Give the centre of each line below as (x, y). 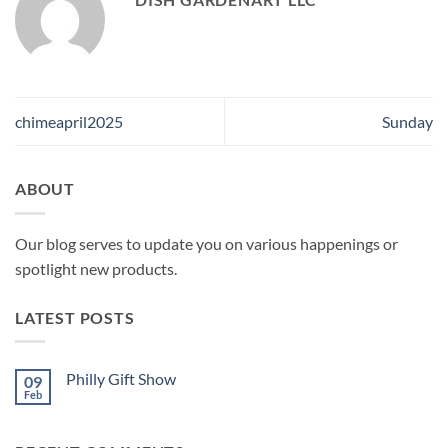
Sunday (407, 122)
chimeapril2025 (69, 122)
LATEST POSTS (75, 317)
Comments (91, 413)
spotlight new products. (96, 268)
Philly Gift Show (121, 379)
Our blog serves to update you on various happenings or (206, 243)
